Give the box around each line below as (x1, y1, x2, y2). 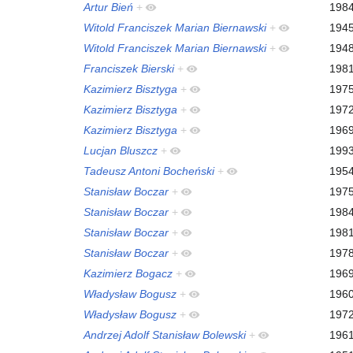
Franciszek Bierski (84, 61, 174, 75)
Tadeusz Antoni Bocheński (84, 164, 214, 177)
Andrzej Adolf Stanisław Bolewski (84, 328, 246, 341)
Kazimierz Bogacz (84, 266, 173, 280)
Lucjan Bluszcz (84, 143, 158, 157)
